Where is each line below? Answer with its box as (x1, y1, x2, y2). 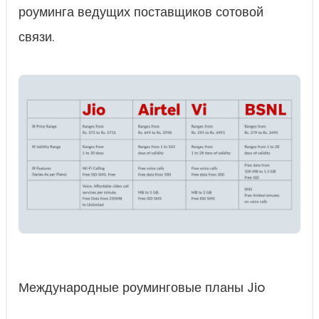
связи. (19, 28, 54, 46)
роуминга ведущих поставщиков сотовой (19, 4, 263, 21)
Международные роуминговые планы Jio (19, 279, 265, 297)
